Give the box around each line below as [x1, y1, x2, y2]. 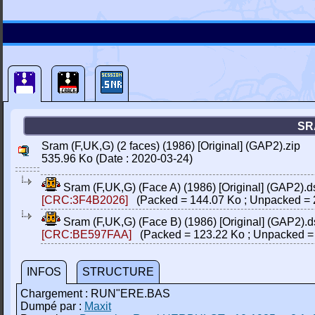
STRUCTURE [82, 266, 154, 278]
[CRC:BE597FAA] [41, 229, 131, 240]
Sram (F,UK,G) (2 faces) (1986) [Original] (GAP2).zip [41, 140, 300, 152]
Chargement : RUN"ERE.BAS [20, 288, 170, 300]
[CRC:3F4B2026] [41, 194, 128, 206]
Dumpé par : [20, 300, 84, 312]
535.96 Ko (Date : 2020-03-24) [41, 153, 193, 165]
